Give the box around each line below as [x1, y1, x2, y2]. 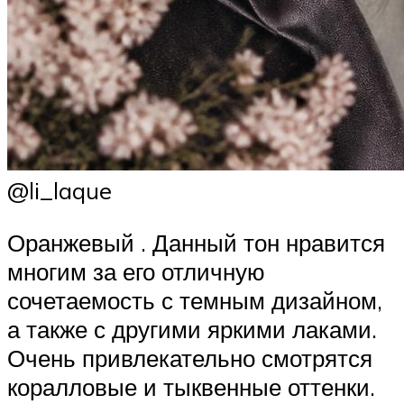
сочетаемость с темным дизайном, [7, 285, 382, 315]
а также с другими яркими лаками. [7, 314, 377, 344]
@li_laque [7, 176, 112, 206]
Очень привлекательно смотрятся [7, 343, 372, 372]
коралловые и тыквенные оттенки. [7, 372, 375, 401]
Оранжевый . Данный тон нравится [7, 227, 385, 257]
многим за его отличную [7, 256, 265, 286]
